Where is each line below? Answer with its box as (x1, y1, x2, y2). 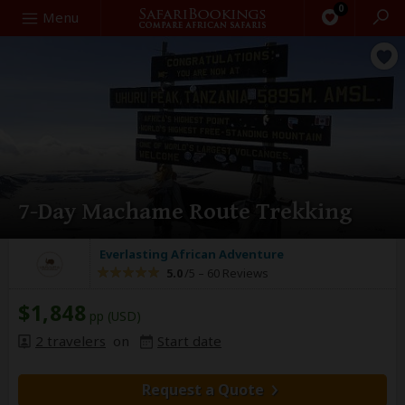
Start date (157, 332, 221, 350)
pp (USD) (86, 307, 141, 325)
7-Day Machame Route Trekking (18, 198, 353, 225)
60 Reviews (204, 265, 268, 281)
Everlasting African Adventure (99, 246, 284, 262)
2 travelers (35, 332, 106, 350)
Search (8, 7, 52, 25)
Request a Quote (141, 380, 264, 400)
